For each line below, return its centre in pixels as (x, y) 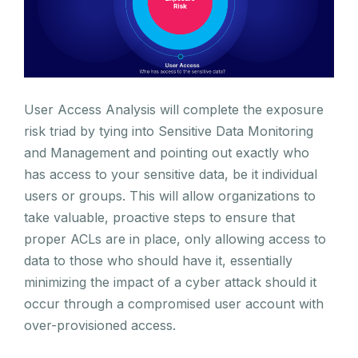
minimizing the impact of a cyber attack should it (170, 282)
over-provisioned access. (100, 326)
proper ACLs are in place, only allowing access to (175, 239)
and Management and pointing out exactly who (167, 153)
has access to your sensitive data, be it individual (171, 175)
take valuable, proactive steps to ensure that (159, 218)
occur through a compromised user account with (174, 304)
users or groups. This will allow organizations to (170, 196)
